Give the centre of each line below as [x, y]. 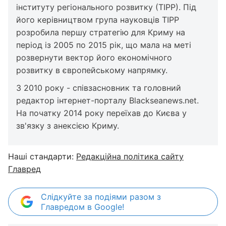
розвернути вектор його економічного [94, 58]
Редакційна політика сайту [130, 156]
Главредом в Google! [82, 207]
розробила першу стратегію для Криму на [101, 32]
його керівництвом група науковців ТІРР [98, 20]
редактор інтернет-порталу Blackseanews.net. [107, 100]
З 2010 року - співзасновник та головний [99, 88]
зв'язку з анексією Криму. [68, 126]
